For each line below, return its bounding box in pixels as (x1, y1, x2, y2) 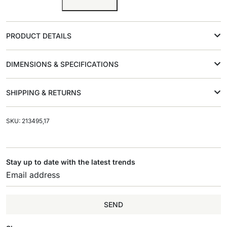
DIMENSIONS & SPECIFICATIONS (6, 60, 119, 68)
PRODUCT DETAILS (6, 31, 71, 40)
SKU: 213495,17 (6, 117, 50, 125)
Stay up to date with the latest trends (6, 158, 135, 166)
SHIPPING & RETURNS (6, 88, 81, 97)
